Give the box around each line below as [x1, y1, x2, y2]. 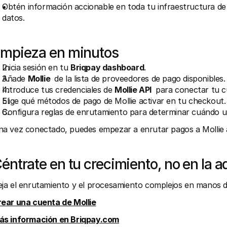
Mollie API [115, 85, 154, 95]
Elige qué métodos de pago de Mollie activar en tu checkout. [2, 96, 226, 106]
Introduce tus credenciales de [2, 85, 115, 95]
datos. [2, 13, 25, 23]
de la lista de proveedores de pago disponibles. [52, 73, 225, 84]
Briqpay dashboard [70, 62, 144, 72]
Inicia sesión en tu [2, 62, 70, 72]
